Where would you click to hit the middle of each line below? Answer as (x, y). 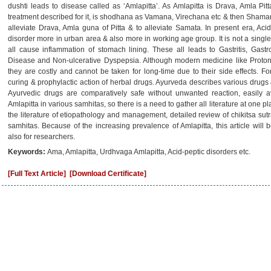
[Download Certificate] (108, 174)
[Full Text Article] (37, 174)
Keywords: (28, 152)
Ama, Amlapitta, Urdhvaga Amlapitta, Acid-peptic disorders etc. (149, 152)
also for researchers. (41, 137)
